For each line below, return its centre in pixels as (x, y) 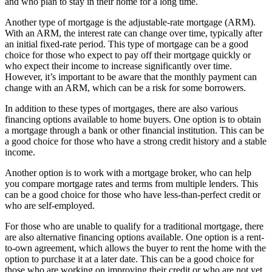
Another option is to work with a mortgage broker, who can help (128, 172)
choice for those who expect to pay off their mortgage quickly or (128, 55)
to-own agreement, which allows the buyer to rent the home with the (135, 248)
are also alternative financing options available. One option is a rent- (134, 237)
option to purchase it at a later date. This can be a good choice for (129, 259)
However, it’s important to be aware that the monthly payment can (131, 76)
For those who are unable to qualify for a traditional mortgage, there (134, 226)
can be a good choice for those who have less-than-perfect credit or (133, 194)
